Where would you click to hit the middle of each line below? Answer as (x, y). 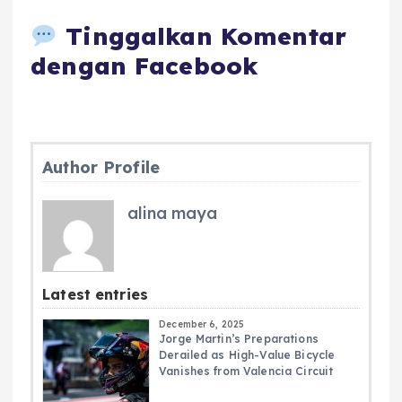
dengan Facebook (144, 66)
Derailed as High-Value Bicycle (247, 354)
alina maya (173, 213)
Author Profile (101, 167)
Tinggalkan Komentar (202, 37)
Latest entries (96, 294)
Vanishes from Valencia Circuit (246, 371)
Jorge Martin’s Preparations (239, 338)
